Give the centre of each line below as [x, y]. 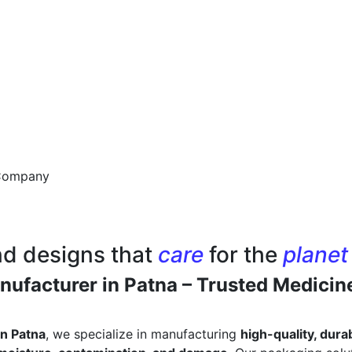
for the [246, 255]
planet [315, 255]
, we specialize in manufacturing [143, 334]
